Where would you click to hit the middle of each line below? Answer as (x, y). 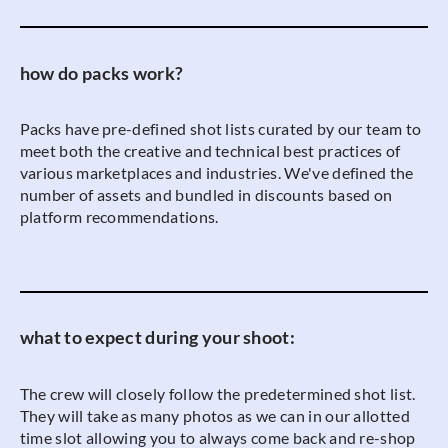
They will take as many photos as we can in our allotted (214, 416)
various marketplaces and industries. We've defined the (216, 173)
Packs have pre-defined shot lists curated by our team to (220, 129)
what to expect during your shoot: (157, 338)
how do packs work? (101, 73)
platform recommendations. (119, 217)
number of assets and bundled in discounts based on (206, 195)
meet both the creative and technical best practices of (210, 151)
